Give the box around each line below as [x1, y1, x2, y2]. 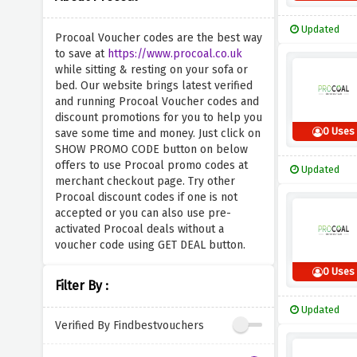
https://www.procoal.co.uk [107, 47, 242, 61]
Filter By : [54, 278, 108, 293]
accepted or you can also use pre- [54, 206, 231, 220]
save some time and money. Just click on [54, 127, 261, 140]
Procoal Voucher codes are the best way [54, 31, 262, 45]
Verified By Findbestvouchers [54, 318, 204, 332]
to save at [54, 47, 108, 61]
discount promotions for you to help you [54, 111, 262, 124]
